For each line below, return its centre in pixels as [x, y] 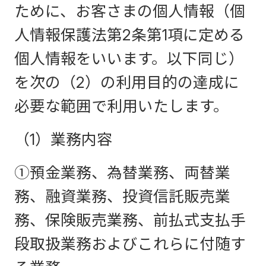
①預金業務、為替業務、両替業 [122, 172]
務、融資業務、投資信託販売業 [122, 196]
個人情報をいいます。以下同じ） [129, 58]
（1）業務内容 [63, 139]
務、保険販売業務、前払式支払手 [130, 220]
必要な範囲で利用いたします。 [121, 106]
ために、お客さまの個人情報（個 [130, 11]
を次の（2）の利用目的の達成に [127, 82]
